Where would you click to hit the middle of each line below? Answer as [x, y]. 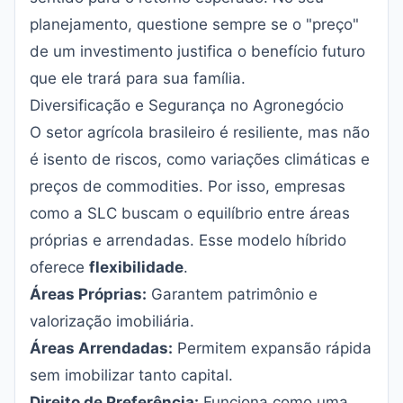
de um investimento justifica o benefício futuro [197, 51]
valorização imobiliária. [112, 321]
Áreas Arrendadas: [101, 348]
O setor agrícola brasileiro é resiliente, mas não [200, 132]
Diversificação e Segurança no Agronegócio [187, 105]
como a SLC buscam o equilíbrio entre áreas [190, 213]
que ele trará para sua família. [138, 78]
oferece [59, 267]
